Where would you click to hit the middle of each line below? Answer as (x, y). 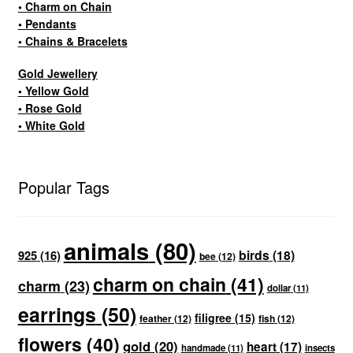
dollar (279, 288)
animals (106, 250)
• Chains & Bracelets (72, 41)
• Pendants (47, 23)
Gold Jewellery (58, 74)
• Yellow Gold (53, 91)
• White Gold (51, 126)
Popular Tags (63, 188)
